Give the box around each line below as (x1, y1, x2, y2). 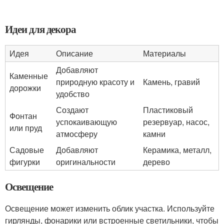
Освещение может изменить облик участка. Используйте (5, 202, 214, 214)
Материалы (143, 47, 186, 59)
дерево (143, 156, 170, 167)
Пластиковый (143, 104, 193, 115)
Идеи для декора (5, 21, 76, 36)
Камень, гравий (143, 76, 200, 87)
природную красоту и (56, 76, 134, 87)
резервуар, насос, (143, 116, 209, 127)
